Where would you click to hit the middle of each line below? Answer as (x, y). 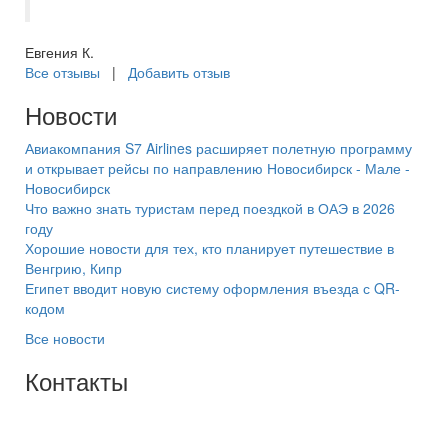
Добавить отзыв (179, 72)
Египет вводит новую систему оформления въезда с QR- (212, 288)
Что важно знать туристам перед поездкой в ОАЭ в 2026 (210, 208)
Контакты (76, 380)
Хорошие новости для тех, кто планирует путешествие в (209, 248)
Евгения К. (59, 52)
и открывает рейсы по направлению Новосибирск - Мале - (217, 168)
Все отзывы (62, 72)
